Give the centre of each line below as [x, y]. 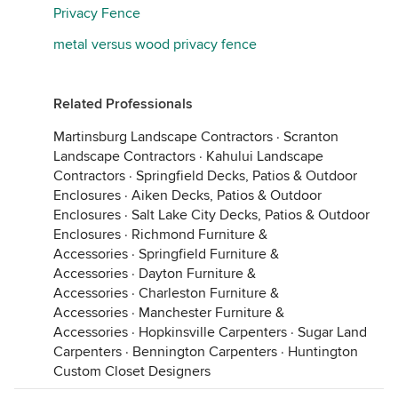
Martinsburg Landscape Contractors [163, 136]
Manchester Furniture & [211, 312]
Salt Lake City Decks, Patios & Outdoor [251, 215]
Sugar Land [332, 332]
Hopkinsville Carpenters [213, 332]
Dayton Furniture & [197, 273]
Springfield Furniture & [209, 254]
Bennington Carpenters [205, 351]
